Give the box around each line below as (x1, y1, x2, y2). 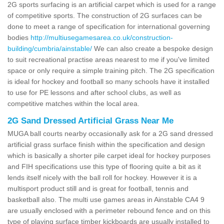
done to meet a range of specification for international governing (7, 22, 210, 30)
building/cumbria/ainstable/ (7, 44, 92, 52)
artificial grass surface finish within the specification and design (7, 140, 205, 148)
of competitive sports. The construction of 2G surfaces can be (7, 11, 202, 19)
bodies (7, 33, 30, 41)
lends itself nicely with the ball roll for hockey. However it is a (7, 173, 197, 181)
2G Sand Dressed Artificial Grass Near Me (7, 115, 173, 125)
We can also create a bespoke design (92, 44, 213, 52)
